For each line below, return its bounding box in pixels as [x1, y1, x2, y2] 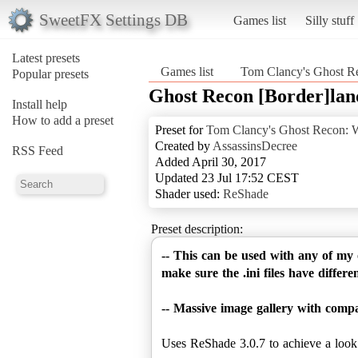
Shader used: [155, 186, 223, 201]
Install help [12, 97, 67, 111]
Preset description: [151, 221, 243, 236]
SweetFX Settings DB [38, 10, 188, 29]
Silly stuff [304, 13, 354, 27]
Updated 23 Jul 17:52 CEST [155, 170, 299, 185]
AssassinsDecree [213, 138, 297, 153]
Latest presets [12, 50, 80, 65]
